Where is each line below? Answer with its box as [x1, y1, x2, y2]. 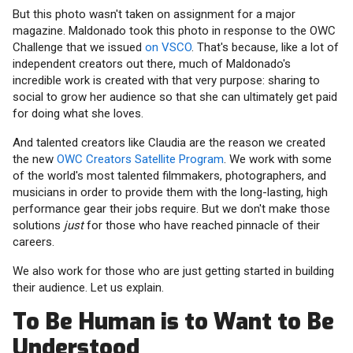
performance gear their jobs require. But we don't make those [13, 202, 330, 217]
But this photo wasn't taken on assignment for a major [13, 7, 295, 22]
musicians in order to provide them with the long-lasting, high [13, 185, 328, 200]
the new [13, 152, 57, 167]
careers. [13, 235, 54, 250]
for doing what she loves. [13, 106, 143, 121]
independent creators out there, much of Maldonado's [13, 57, 291, 72]
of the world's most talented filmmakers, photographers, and [13, 169, 326, 184]
